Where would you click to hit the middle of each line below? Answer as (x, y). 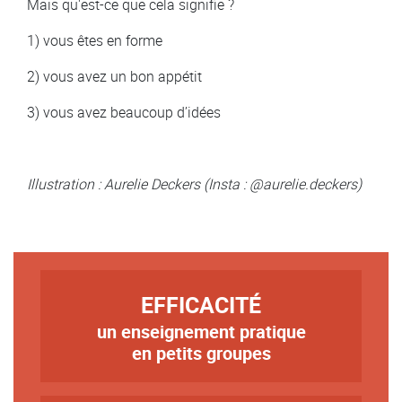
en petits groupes (201, 353)
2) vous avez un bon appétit (114, 76)
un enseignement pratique (201, 332)
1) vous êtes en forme (95, 40)
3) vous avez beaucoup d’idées (124, 112)
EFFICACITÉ (201, 305)
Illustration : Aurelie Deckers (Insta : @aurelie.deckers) (194, 184)
